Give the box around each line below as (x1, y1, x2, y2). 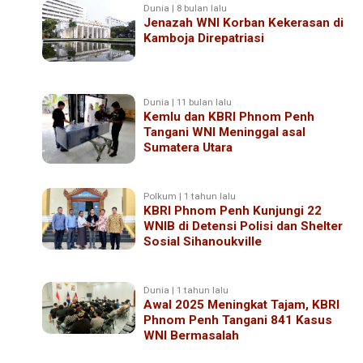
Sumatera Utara (143, 139, 233, 155)
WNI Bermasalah (143, 327, 240, 343)
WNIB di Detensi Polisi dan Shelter (143, 218, 344, 233)
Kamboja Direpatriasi (143, 30, 265, 45)
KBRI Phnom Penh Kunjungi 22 (143, 203, 322, 218)
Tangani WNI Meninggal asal (143, 124, 306, 139)
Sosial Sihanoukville (143, 233, 263, 249)
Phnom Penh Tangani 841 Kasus (143, 312, 333, 327)
